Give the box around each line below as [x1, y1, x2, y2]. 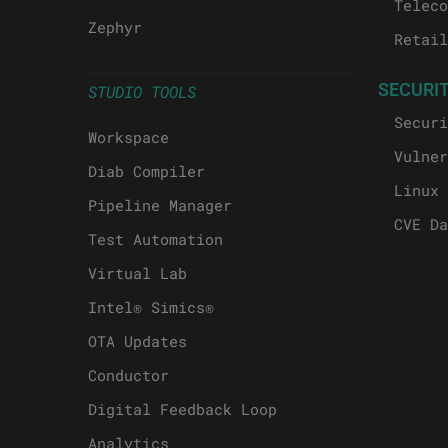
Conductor [88, 365, 169, 386]
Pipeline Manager [88, 195, 232, 216]
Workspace [88, 127, 169, 148]
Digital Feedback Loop [88, 399, 277, 420]
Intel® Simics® [88, 297, 214, 318]
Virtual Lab [88, 263, 187, 284]
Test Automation [88, 229, 223, 250]
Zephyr [88, 17, 142, 38]
